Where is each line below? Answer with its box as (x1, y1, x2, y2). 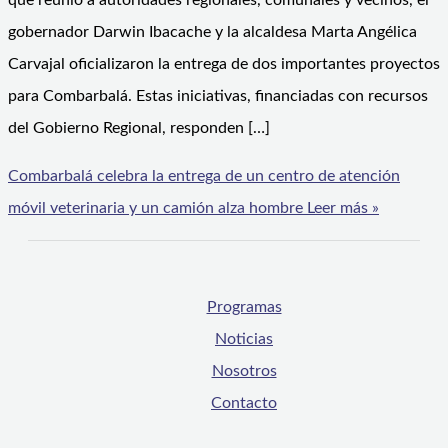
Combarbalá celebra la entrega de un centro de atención (8, 168, 400, 185)
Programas (206, 299, 282, 316)
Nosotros (211, 363, 277, 380)
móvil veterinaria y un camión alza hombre (8, 200, 303, 217)
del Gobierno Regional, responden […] (8, 120, 270, 137)
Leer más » (303, 200, 379, 217)
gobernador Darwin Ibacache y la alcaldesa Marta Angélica (8, 24, 417, 41)
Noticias (215, 331, 273, 348)
